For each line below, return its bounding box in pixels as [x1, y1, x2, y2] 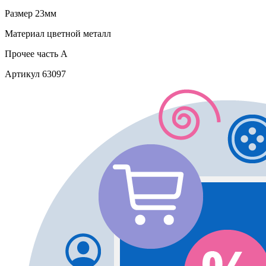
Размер [5, 8, 33, 19]
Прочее [5, 49, 34, 59]
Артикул [5, 69, 40, 80]
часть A [34, 49, 68, 59]
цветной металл [45, 28, 111, 39]
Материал [5, 28, 45, 39]
